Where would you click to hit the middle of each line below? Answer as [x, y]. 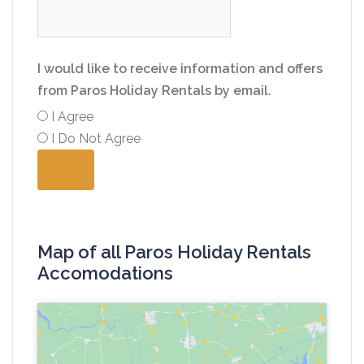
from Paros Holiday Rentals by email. [154, 91]
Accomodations [105, 273]
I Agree [71, 117]
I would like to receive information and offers [180, 69]
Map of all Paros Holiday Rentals [174, 252]
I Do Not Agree [94, 139]
